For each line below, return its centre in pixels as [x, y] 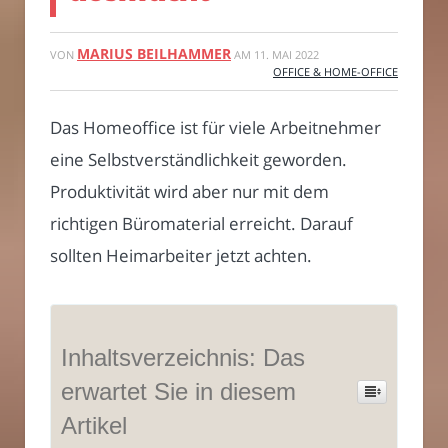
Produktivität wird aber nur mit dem [189, 191]
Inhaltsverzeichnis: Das [183, 357]
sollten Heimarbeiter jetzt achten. [181, 255]
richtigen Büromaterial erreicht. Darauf [201, 223]
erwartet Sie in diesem [178, 391]
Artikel [94, 425]
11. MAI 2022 [286, 54]
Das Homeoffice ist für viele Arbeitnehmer [215, 127]
